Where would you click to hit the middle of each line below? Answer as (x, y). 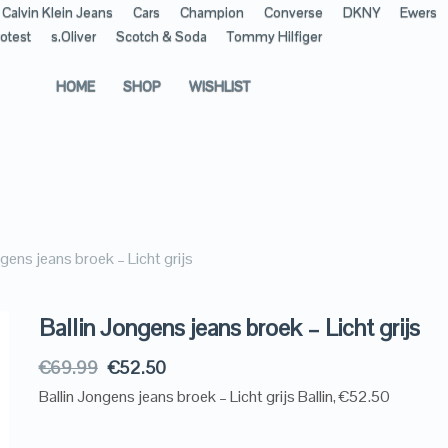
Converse (293, 12)
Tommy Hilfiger (274, 36)
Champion (212, 12)
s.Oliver (73, 36)
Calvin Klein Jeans (57, 12)
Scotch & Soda (161, 36)
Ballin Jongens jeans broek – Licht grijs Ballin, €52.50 (214, 396)
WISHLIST (219, 86)
